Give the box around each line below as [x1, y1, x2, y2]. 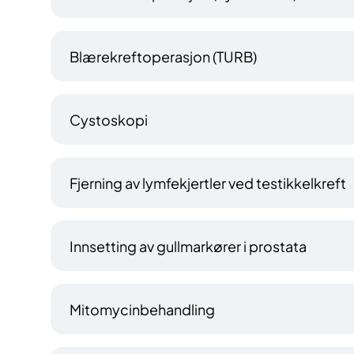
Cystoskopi [70, 110, 148, 129]
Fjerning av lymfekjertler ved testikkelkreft [70, 173, 346, 192]
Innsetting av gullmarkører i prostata [70, 236, 307, 255]
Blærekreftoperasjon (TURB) [70, 47, 257, 66]
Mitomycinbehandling [70, 299, 215, 318]
